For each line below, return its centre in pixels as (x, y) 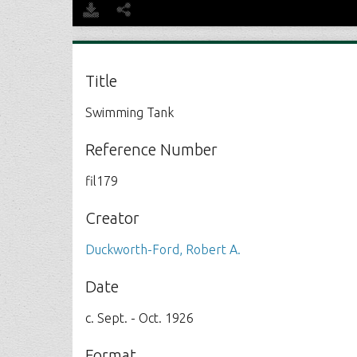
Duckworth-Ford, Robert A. (163, 249)
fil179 (102, 181)
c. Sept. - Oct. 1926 (140, 318)
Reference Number (152, 149)
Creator (113, 218)
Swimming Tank (130, 112)
